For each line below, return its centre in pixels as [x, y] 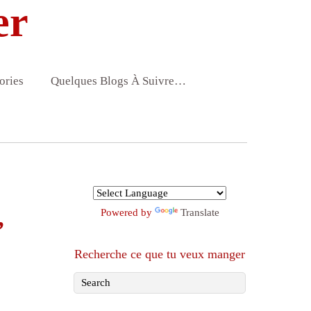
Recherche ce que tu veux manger [160, 254]
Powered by [127, 213]
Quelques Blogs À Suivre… [118, 81]
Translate [200, 213]
